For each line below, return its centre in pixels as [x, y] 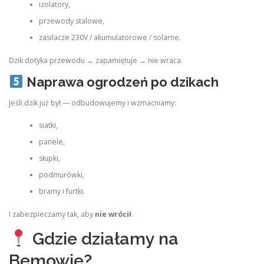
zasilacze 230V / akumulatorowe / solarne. [110, 38]
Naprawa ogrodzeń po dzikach [122, 82]
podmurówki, [61, 175]
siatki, [48, 126]
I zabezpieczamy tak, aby [52, 214]
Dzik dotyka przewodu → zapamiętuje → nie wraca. [96, 60]
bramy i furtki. [62, 192]
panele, [52, 142]
